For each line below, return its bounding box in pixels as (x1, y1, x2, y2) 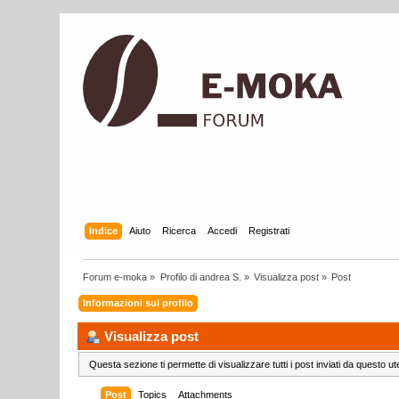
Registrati (248, 224, 289, 236)
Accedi (207, 224, 237, 236)
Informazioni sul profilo (83, 297, 194, 308)
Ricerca (161, 224, 196, 236)
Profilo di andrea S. (159, 271, 241, 282)
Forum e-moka (83, 271, 148, 282)
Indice (88, 224, 118, 236)
